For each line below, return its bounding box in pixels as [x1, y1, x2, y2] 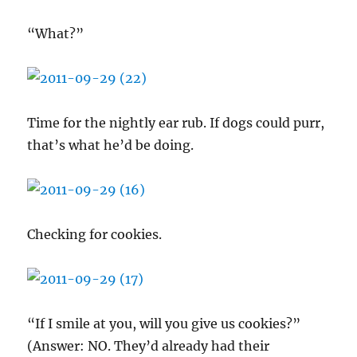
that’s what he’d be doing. [27, 137, 194, 153]
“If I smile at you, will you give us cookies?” [27, 316, 301, 331]
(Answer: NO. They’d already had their [27, 338, 270, 354]
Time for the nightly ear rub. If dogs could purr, [27, 115, 325, 131]
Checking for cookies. [27, 226, 163, 242]
